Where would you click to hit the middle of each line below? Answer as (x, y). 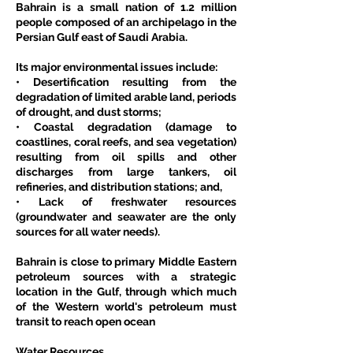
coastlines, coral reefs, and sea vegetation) (126, 141)
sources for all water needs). (88, 231)
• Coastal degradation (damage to (126, 126)
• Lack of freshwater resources (126, 201)
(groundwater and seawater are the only (126, 216)
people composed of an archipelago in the (126, 22)
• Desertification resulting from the (126, 82)
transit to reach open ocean (85, 321)
